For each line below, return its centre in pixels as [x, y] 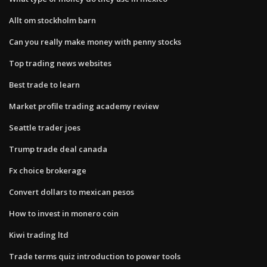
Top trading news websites [60, 63]
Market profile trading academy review [84, 106]
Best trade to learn [44, 84]
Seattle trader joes [45, 127]
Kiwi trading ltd [39, 235]
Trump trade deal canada [58, 149]
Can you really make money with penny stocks [95, 41]
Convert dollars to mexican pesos [72, 192]
